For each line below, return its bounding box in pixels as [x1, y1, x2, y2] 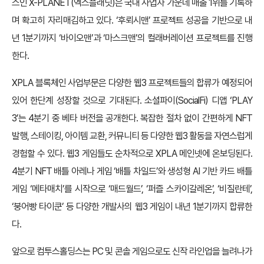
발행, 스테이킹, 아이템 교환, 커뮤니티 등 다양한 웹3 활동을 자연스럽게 [12, 130, 252, 141]
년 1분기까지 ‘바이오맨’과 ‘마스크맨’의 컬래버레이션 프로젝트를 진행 [12, 32, 252, 44]
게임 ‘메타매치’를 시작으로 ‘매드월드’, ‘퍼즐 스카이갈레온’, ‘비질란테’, [12, 183, 252, 194]
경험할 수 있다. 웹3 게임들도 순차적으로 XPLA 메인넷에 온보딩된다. [12, 148, 252, 159]
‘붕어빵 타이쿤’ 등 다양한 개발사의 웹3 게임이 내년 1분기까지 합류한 [12, 201, 252, 212]
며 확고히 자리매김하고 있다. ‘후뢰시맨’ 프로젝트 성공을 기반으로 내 [12, 15, 252, 26]
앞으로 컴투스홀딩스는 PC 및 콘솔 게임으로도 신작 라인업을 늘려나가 [12, 246, 252, 257]
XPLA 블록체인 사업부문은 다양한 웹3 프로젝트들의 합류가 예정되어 [12, 77, 252, 88]
